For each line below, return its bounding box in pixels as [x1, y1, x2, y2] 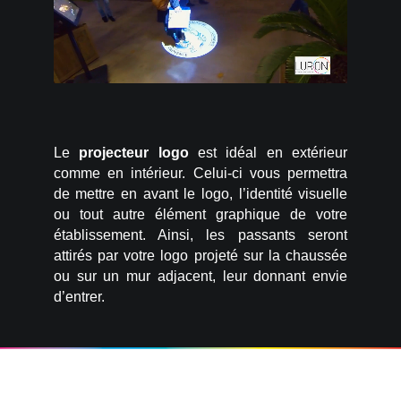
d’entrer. [53, 289, 105, 305]
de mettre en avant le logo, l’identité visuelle [53, 186, 348, 202]
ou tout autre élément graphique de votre [53, 207, 348, 223]
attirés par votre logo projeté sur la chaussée [53, 248, 348, 264]
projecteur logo [79, 145, 189, 161]
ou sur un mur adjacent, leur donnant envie [53, 269, 348, 285]
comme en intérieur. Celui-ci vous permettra [53, 166, 348, 182]
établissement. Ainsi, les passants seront [53, 227, 348, 243]
